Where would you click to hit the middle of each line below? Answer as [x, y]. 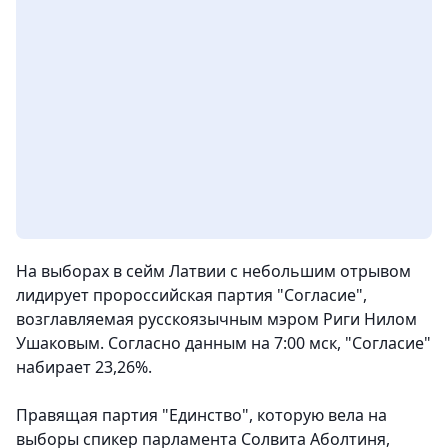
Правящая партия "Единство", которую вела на [201, 415]
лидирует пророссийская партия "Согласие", [191, 295]
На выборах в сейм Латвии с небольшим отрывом [213, 271]
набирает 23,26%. [84, 367]
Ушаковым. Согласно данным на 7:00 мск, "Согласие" [223, 343]
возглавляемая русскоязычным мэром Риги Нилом [216, 319]
